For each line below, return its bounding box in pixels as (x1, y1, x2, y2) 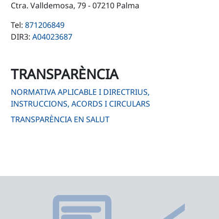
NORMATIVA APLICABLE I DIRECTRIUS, (11, 87, 150, 97)
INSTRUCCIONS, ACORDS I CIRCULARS (11, 98, 151, 109)
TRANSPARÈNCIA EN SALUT (11, 114, 110, 125)
